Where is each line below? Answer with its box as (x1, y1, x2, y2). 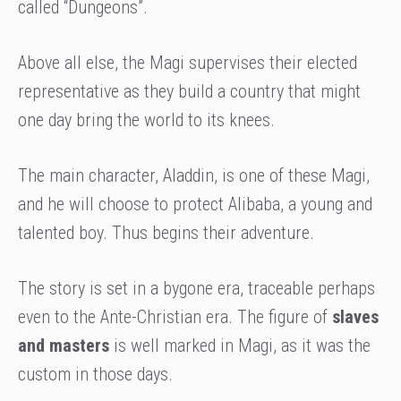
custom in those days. (18, 363, 173, 386)
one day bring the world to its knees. (18, 109, 275, 132)
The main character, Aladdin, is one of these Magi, (18, 165, 370, 187)
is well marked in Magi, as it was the (109, 335, 371, 357)
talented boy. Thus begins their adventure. (18, 222, 314, 244)
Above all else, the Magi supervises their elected (18, 52, 357, 74)
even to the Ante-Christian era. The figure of (18, 306, 332, 328)
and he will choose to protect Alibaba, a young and (18, 193, 372, 216)
